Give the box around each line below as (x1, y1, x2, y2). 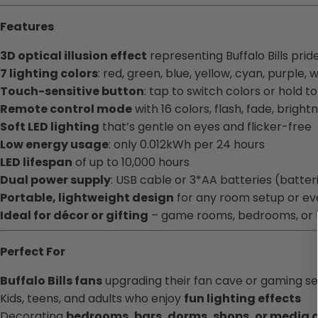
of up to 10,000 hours (72, 153, 190, 170)
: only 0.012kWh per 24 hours (109, 136, 265, 153)
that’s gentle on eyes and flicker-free (99, 118, 312, 135)
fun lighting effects (184, 290, 301, 307)
